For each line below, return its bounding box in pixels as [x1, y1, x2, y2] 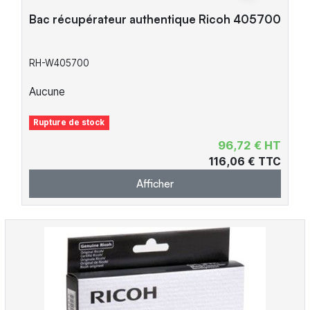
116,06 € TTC [209, 155, 281, 169]
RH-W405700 [29, 57, 89, 69]
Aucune [29, 85, 65, 99]
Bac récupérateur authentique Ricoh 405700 [29, 11, 281, 26]
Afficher [136, 176, 174, 191]
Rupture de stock [33, 118, 105, 128]
